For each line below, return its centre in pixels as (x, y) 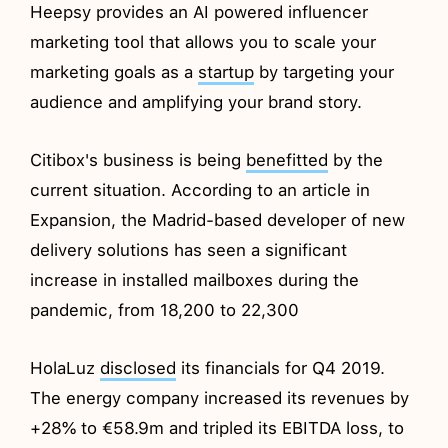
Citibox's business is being (138, 159)
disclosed (138, 367)
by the (356, 159)
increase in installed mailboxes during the (195, 279)
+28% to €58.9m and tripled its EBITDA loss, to (217, 427)
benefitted (287, 159)
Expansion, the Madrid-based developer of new (218, 219)
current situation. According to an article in (200, 189)
